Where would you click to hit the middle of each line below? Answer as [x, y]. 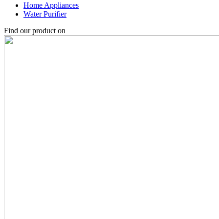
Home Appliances [51, 5]
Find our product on [35, 31]
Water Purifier [45, 14]
